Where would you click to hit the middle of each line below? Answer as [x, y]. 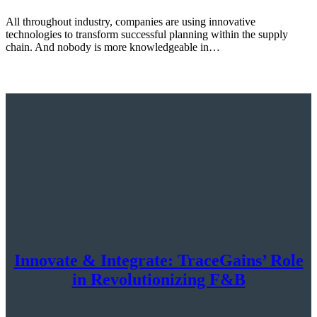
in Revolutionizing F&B [158, 279]
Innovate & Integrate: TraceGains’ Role [158, 260]
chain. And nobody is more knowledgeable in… [113, 47]
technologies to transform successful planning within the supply [147, 34]
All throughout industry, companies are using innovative [131, 21]
